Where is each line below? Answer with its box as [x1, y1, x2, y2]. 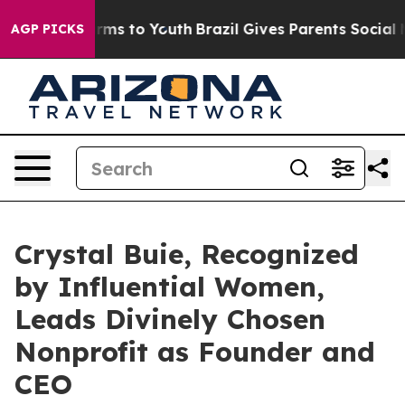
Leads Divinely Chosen [14, 302, 325, 336]
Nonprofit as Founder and [14, 334, 375, 369]
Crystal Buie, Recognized [14, 237, 359, 271]
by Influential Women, [14, 269, 325, 304]
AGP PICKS [11, 21, 84, 37]
